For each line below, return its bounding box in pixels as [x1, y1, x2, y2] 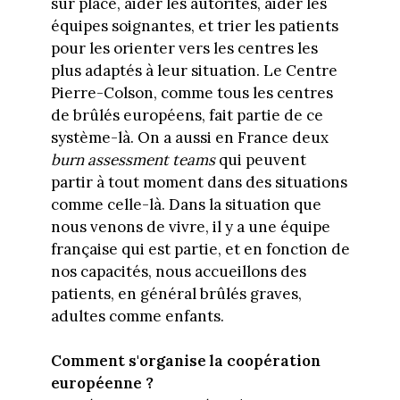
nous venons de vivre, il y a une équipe [50, 216, 330, 237]
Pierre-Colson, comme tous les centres [50, 82, 333, 103]
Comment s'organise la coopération [50, 351, 321, 371]
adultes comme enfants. [50, 305, 224, 326]
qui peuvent [218, 149, 306, 170]
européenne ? [50, 373, 154, 394]
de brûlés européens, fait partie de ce [50, 104, 323, 125]
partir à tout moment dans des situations [50, 171, 347, 192]
